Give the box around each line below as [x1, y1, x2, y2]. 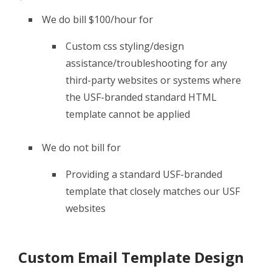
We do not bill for [42, 141, 121, 155]
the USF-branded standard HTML [66, 90, 217, 104]
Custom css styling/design [66, 39, 184, 53]
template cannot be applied [66, 107, 190, 121]
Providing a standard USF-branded [66, 168, 222, 182]
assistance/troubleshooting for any [66, 56, 227, 70]
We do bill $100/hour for [42, 12, 153, 26]
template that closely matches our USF [66, 185, 240, 199]
